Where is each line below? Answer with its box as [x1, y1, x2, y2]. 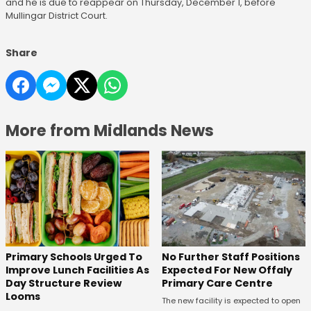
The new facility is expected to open [161, 295, 301, 307]
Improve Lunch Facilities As [6, 263, 149, 278]
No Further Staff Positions [161, 250, 300, 264]
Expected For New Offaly [161, 263, 292, 278]
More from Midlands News [6, 119, 214, 142]
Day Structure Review [6, 276, 121, 291]
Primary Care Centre [161, 276, 273, 291]
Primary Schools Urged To [6, 250, 142, 264]
